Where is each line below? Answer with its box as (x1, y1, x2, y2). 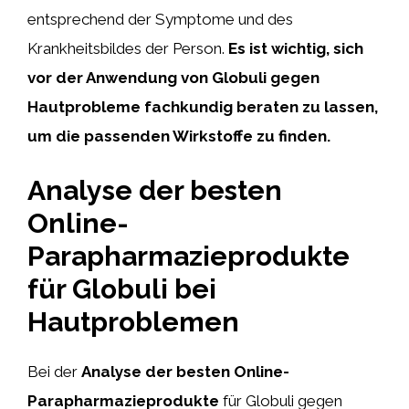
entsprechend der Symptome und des (27, 10, 293, 28)
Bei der (27, 362, 81, 381)
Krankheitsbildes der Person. (27, 39, 228, 58)
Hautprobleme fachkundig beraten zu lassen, (27, 98, 378, 116)
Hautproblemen (27, 305, 239, 338)
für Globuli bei (27, 272, 216, 305)
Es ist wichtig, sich (228, 39, 363, 58)
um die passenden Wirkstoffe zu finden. (27, 127, 330, 145)
